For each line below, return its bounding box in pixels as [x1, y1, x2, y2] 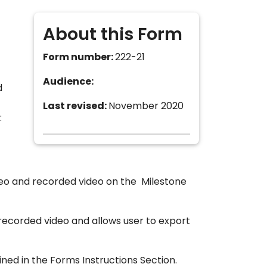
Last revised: [43, 102, 109, 112]
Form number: [43, 53, 116, 63]
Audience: [43, 77, 96, 88]
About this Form [43, 27, 183, 45]
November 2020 [108, 102, 184, 112]
